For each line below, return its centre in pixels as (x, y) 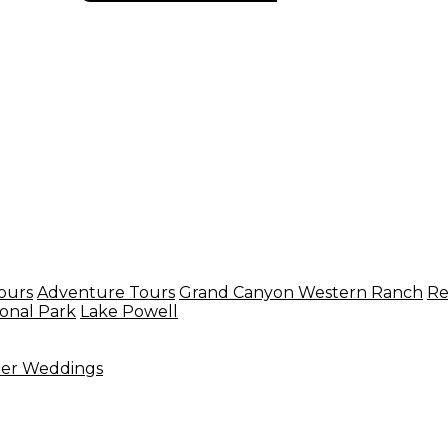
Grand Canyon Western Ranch (301, 292)
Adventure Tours (106, 292)
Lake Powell (129, 311)
